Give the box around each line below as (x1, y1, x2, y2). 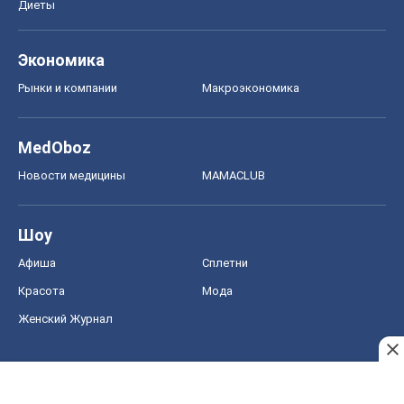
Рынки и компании (18, 81, 117, 96)
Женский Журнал (18, 312, 113, 326)
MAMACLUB (202, 169, 265, 183)
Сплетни (202, 256, 248, 271)
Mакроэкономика (202, 81, 299, 96)
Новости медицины (18, 169, 125, 183)
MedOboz (18, 138, 91, 158)
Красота (18, 284, 65, 298)
